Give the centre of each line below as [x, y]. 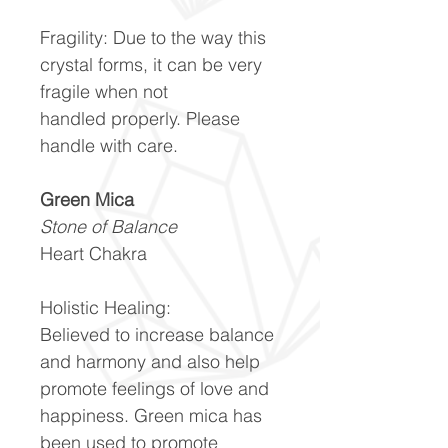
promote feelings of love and [154, 388]
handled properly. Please [140, 118]
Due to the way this [189, 37]
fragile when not [104, 91]
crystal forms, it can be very [151, 64]
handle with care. [109, 145]
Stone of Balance [108, 226]
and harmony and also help [150, 361]
